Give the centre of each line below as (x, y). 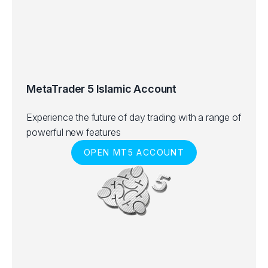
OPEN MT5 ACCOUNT (134, 152)
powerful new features (74, 132)
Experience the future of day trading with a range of (134, 117)
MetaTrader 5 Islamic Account (101, 89)
